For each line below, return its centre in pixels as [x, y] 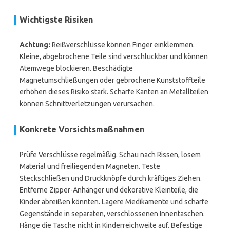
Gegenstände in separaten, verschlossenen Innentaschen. [112, 214]
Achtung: [35, 45]
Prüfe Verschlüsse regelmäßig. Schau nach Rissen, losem [110, 155]
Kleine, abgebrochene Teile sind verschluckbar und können [114, 56]
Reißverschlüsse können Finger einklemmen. [122, 45]
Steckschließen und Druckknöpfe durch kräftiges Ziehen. [111, 178]
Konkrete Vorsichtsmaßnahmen [82, 129]
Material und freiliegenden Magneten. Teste [90, 166]
